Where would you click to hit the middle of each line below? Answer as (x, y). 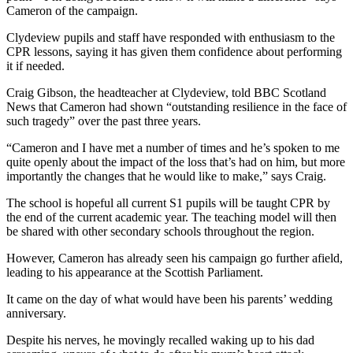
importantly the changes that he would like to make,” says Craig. (166, 176)
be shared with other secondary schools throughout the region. (160, 231)
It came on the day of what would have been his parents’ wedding (169, 299)
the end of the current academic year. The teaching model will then (171, 217)
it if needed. (35, 65)
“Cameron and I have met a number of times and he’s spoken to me (173, 147)
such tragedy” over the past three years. (104, 121)
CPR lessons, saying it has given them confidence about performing (174, 51)
